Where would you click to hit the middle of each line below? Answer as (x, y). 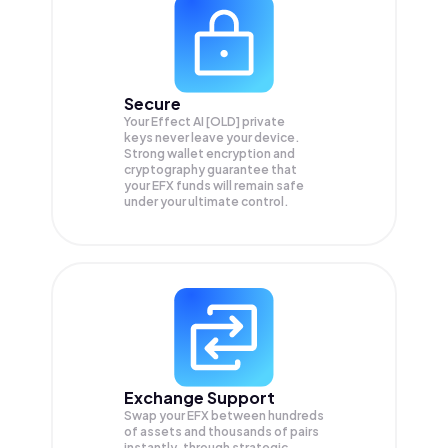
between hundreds (267, 416)
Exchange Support (199, 398)
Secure (152, 104)
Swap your (155, 416)
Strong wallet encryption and (209, 154)
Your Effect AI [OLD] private (204, 122)
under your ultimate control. (206, 202)
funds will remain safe (240, 186)
